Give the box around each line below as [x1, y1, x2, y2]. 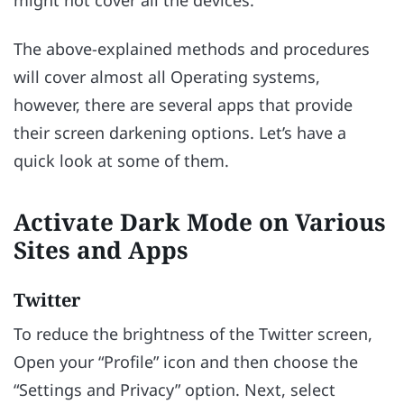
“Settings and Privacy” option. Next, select [14, 378, 335, 400]
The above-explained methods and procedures [14, 37, 370, 60]
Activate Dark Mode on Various [14, 205, 386, 238]
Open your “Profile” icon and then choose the [14, 350, 358, 372]
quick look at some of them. [14, 149, 229, 171]
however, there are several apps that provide [14, 93, 353, 115]
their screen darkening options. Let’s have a [14, 121, 346, 143]
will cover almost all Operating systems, [14, 65, 320, 87]
